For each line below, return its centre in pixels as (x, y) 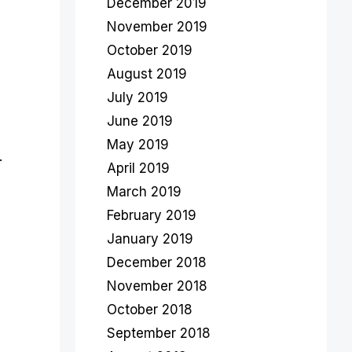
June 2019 (140, 121)
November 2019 (157, 27)
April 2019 (138, 168)
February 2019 (152, 215)
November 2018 (157, 286)
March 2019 (144, 192)
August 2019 (147, 74)
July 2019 (137, 97)
